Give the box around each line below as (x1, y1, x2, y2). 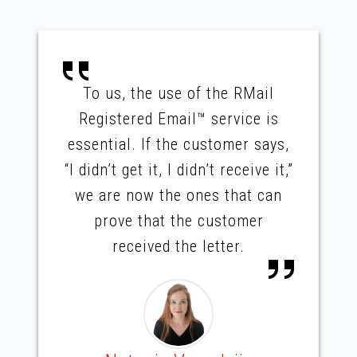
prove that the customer (93, 210, 264, 230)
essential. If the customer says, (68, 134, 289, 154)
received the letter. (112, 236, 245, 256)
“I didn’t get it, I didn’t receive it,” (64, 159, 293, 179)
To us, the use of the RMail (83, 83, 274, 103)
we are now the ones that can (75, 185, 282, 205)
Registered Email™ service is (78, 108, 279, 128)
